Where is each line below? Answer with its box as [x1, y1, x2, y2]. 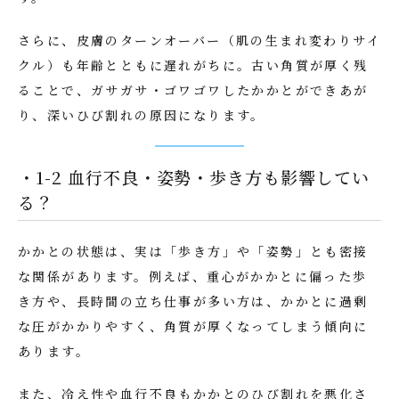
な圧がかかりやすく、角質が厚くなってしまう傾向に [18, 317, 369, 335]
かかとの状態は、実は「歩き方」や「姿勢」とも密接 [18, 242, 369, 260]
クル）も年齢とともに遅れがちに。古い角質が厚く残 [18, 56, 369, 74]
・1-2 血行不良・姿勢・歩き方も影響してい [18, 165, 370, 189]
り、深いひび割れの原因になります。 [18, 106, 265, 124]
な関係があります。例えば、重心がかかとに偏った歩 [18, 267, 368, 285]
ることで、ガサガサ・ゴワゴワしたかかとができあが [18, 81, 369, 99]
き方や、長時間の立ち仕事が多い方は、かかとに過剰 [18, 292, 369, 310]
